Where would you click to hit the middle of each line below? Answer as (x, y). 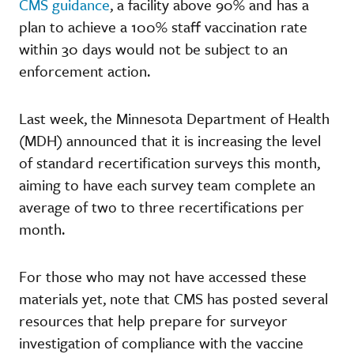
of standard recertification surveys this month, (169, 162)
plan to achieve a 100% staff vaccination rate (163, 26)
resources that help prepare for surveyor (153, 320)
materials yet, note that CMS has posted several (173, 298)
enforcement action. (85, 70)
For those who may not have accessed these (163, 276)
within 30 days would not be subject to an (153, 48)
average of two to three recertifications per (162, 206)
